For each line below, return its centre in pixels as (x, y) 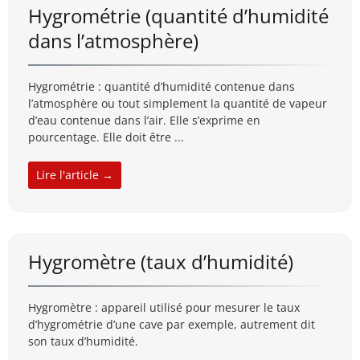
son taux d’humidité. (83, 342)
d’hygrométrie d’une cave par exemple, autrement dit (172, 325)
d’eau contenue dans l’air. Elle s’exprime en (144, 121)
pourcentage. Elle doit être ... (106, 137)
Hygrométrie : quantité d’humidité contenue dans (162, 87)
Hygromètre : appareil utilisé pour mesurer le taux (164, 308)
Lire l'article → (75, 175)
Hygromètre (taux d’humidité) (161, 262)
